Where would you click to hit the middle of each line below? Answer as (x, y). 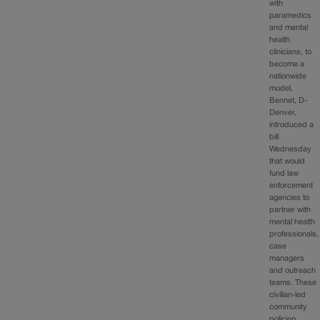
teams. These (293, 283)
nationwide (288, 77)
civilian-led (288, 295)
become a (287, 65)
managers (287, 259)
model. (281, 89)
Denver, (283, 113)
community (289, 307)
